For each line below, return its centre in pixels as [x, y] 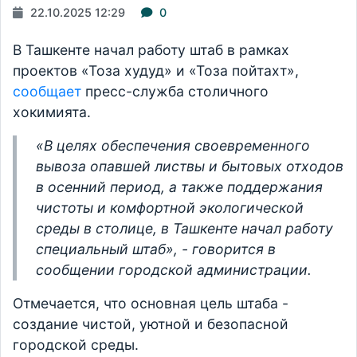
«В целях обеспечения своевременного [173, 145]
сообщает [47, 91]
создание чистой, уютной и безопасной [151, 324]
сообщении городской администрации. [174, 270]
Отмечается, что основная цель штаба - [151, 303]
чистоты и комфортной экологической [170, 208]
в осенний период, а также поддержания [179, 187]
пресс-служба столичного [175, 91]
